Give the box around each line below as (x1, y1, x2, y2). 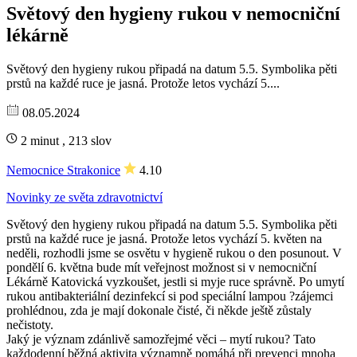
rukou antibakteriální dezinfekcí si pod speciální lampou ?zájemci (6, 288, 333, 303)
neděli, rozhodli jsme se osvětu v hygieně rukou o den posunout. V (6, 245, 342, 260)
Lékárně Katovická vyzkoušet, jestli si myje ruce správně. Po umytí (6, 274, 344, 288)
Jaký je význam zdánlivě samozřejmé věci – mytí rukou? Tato (6, 331, 316, 346)
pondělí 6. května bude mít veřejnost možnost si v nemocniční (6, 260, 316, 274)
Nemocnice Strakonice (6, 163, 120, 177)
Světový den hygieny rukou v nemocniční (6, 2, 340, 24)
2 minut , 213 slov (18, 133, 112, 147)
